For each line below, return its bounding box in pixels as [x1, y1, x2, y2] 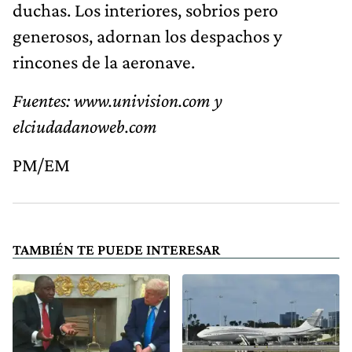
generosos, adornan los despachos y [13, 24, 282, 46]
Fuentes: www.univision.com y [13, 89, 222, 111]
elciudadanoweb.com [13, 115, 157, 137]
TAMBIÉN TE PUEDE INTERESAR [13, 240, 220, 258]
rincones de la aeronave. [13, 50, 195, 72]
